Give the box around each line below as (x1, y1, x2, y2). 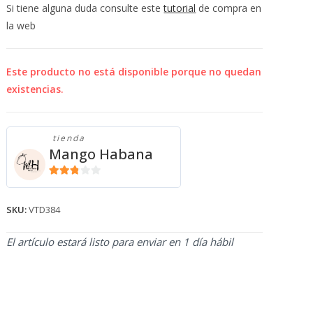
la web (6, 19, 36, 32)
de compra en (196, 1, 262, 15)
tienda (52, 132, 86, 144)
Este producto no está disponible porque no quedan (6, 65, 262, 78)
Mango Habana (49, 145, 154, 163)
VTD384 (29, 203, 61, 216)
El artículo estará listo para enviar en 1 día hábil (6, 235, 234, 249)
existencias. (6, 82, 64, 96)
